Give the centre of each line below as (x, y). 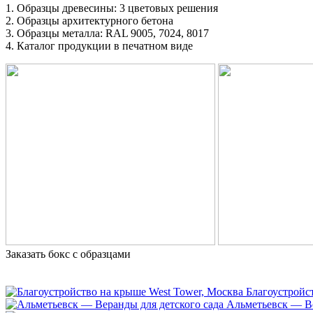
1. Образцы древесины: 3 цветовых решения (112, 8)
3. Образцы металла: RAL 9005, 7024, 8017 (107, 33)
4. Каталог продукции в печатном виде (99, 45)
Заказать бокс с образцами (68, 254)
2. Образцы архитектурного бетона (89, 20)
